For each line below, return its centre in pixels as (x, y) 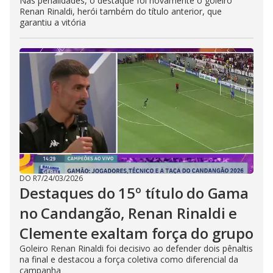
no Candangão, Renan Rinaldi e (129, 213)
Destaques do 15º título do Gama (134, 193)
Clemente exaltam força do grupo (136, 233)
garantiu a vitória (53, 22)
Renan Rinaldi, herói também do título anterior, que (121, 11)
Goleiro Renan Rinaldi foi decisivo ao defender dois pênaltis (136, 248)
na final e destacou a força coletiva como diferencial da (129, 259)
